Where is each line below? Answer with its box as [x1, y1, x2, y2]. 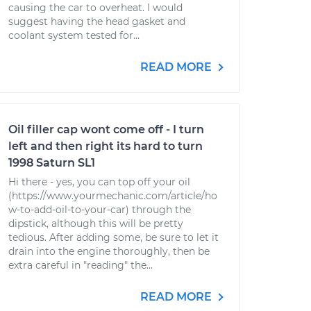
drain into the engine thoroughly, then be [8, 245, 210, 258]
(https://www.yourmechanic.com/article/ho [8, 190, 217, 202]
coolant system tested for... [8, 29, 140, 42]
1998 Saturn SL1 [8, 156, 95, 169]
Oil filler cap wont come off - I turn [8, 123, 204, 136]
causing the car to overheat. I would [8, 1, 183, 14]
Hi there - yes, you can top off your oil [8, 176, 190, 188]
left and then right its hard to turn [8, 140, 203, 153]
